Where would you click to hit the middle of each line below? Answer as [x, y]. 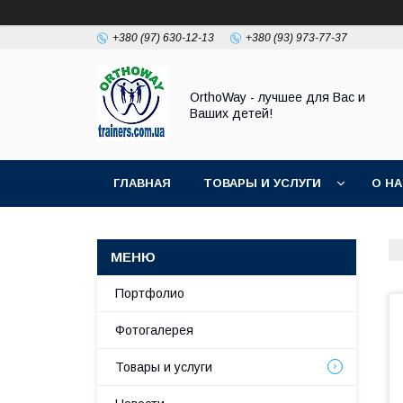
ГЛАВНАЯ [142, 183]
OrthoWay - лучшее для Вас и [278, 97]
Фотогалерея [154, 330]
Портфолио [150, 293]
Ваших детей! [231, 113]
